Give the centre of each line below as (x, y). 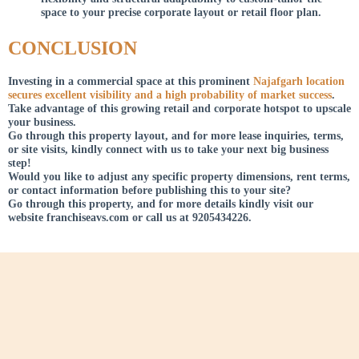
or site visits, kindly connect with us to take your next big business (168, 149)
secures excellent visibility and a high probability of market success (170, 95)
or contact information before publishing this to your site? (149, 190)
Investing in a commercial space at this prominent (131, 81)
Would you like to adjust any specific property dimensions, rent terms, (179, 176)
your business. (42, 122)
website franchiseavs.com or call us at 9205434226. (130, 217)
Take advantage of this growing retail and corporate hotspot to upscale (179, 108)
